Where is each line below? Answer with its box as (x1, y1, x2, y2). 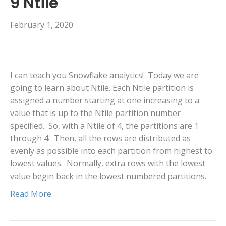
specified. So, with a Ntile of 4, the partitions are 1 (10, 120, 199, 132)
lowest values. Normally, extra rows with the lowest (10, 158, 205, 169)
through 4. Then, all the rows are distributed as (10, 133, 191, 144)
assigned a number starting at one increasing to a (10, 95, 199, 106)
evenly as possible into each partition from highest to (10, 145, 212, 157)
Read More (10, 188, 51, 200)
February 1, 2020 (10, 19, 73, 31)
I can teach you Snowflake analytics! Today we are (10, 70, 199, 81)
